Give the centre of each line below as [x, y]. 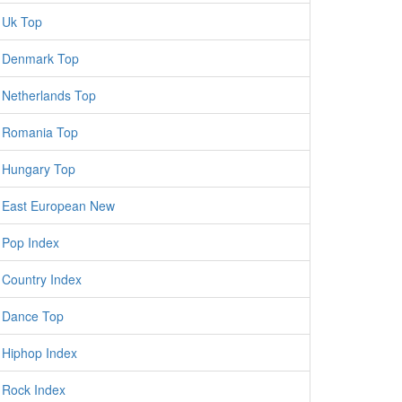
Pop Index [31, 242]
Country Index [42, 279]
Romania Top [40, 132]
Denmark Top [40, 58]
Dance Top [33, 316]
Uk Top [22, 22]
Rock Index [34, 389]
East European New [58, 205]
